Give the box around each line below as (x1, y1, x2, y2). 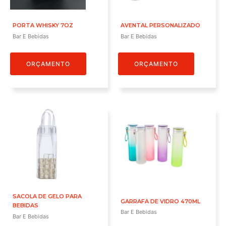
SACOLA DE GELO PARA (13, 193, 82, 200)
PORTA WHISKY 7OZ (13, 22, 73, 29)
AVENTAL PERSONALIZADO (121, 22, 200, 29)
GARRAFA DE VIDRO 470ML (121, 197, 200, 205)
